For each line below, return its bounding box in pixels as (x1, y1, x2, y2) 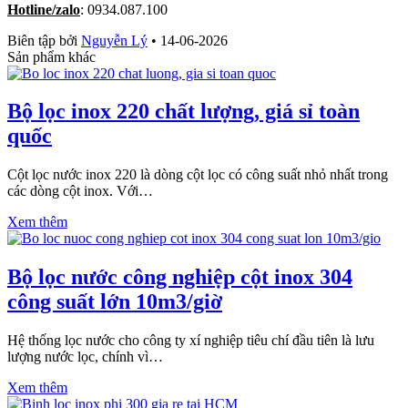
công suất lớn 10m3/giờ (7, 290, 222, 314)
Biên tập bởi (7, 32, 81, 48)
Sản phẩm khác (7, 48, 96, 65)
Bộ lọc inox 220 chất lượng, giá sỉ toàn (7, 99, 360, 124)
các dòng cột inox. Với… (7, 183, 153, 199)
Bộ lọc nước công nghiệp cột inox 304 (7, 265, 352, 290)
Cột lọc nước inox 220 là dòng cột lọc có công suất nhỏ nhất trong (7, 167, 388, 183)
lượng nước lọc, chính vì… (7, 349, 163, 365)
